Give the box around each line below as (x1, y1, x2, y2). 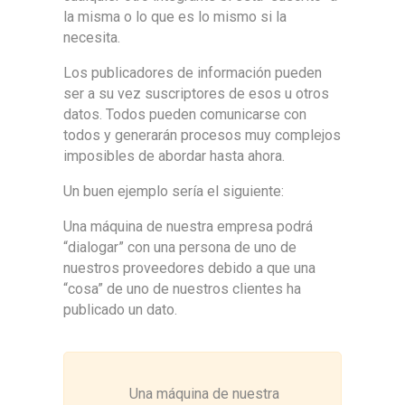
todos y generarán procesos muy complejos (63, 126, 341, 144)
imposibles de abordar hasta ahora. (63, 146, 285, 165)
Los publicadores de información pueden (63, 63, 322, 81)
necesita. (63, 28, 120, 46)
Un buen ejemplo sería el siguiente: (63, 182, 284, 200)
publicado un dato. (63, 300, 177, 318)
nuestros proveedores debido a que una (63, 259, 316, 277)
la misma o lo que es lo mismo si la (63, 7, 287, 25)
